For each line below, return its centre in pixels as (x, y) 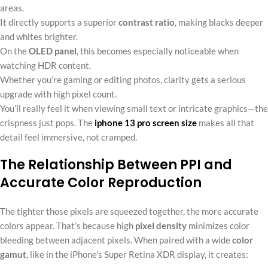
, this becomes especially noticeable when (158, 51)
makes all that (226, 122)
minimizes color (218, 225)
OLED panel (53, 51)
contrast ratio (147, 22)
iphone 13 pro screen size (146, 122)
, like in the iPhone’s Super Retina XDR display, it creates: (137, 254)
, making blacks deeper (219, 22)
